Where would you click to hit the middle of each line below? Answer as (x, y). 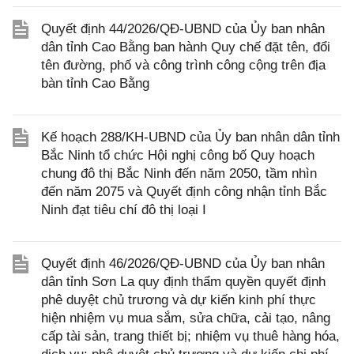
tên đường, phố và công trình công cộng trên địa (183, 65)
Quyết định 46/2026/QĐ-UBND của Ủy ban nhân (183, 264)
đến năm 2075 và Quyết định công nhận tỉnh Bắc (184, 192)
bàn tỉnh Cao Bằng (95, 83)
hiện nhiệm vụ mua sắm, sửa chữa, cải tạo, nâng (186, 318)
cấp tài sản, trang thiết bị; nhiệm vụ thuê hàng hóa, (190, 336)
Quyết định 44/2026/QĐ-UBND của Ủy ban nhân (183, 29)
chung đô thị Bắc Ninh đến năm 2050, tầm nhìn (179, 173)
